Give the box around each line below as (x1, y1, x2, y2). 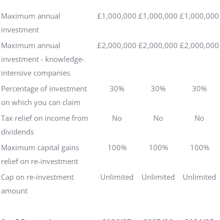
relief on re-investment (1, 156, 78, 166)
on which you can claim (1, 97, 81, 107)
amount (1, 186, 27, 195)
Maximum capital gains (1, 142, 79, 152)
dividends (1, 127, 34, 137)
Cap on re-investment (1, 172, 74, 182)
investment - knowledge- (1, 54, 84, 64)
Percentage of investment (1, 83, 87, 93)
